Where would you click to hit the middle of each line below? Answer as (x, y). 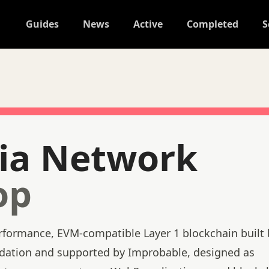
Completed (212, 24)
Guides (42, 24)
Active (148, 24)
